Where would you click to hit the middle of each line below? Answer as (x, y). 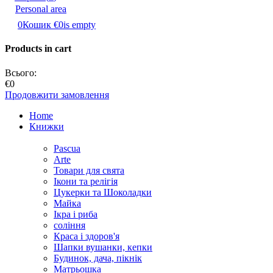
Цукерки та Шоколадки (103, 192)
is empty (80, 25)
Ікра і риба (76, 214)
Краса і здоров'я (87, 236)
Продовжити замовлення (57, 94)
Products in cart (38, 49)
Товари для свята (89, 170)
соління (69, 225)
